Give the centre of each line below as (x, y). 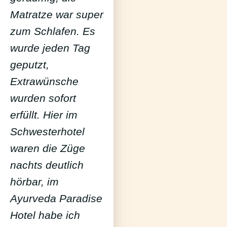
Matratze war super (57, 15)
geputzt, (30, 65)
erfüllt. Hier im (44, 115)
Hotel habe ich (45, 215)
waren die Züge (48, 148)
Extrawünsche (44, 82)
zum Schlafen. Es (53, 31)
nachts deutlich (47, 165)
